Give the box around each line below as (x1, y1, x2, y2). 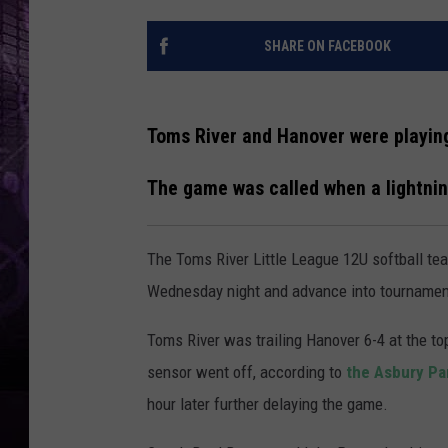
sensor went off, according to (147, 361, 346, 382)
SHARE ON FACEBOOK (263, 38, 391, 55)
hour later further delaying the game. (147, 393, 388, 414)
